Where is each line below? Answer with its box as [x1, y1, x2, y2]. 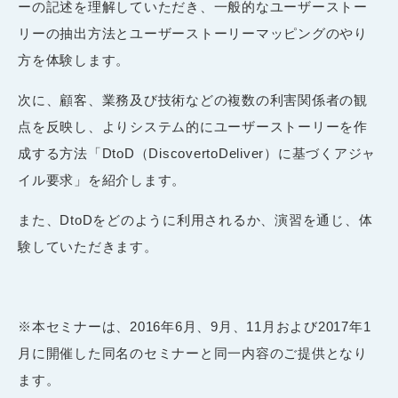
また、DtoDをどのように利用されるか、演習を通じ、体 [18, 211, 373, 227]
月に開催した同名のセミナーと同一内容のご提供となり [18, 345, 368, 361]
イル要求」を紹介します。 [18, 171, 186, 187]
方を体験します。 [18, 52, 130, 68]
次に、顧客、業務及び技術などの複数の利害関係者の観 [18, 92, 368, 107]
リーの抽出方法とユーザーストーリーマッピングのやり [18, 25, 368, 41]
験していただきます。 [18, 238, 158, 254]
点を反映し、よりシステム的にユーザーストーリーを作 [18, 118, 368, 134]
